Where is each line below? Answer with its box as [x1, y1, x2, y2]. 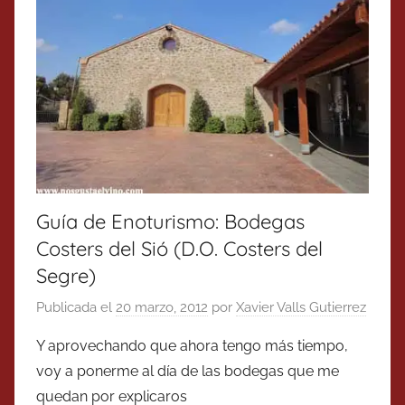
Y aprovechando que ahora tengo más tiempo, [36, 337, 348, 355]
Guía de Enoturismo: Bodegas [36, 208, 305, 234]
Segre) [36, 262, 96, 288]
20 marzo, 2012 [116, 299, 208, 316]
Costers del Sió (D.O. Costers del [36, 235, 323, 261]
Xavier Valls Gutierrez [236, 299, 366, 316]
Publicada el [36, 299, 116, 316]
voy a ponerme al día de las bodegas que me [36, 363, 339, 381]
